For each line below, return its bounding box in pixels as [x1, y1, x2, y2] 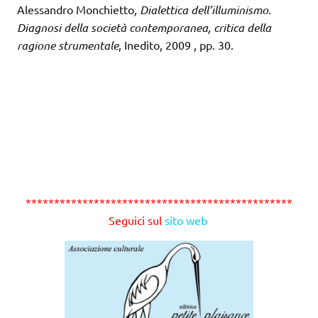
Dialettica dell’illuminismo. [140, 2, 271, 18]
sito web [164, 213, 207, 228]
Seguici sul [108, 213, 165, 228]
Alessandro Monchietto [17, 2, 134, 17]
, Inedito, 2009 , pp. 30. [119, 38, 234, 53]
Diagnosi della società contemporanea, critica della [17, 20, 271, 35]
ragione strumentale [17, 38, 119, 53]
